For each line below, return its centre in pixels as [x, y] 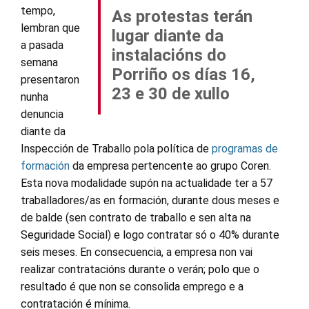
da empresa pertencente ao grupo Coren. [170, 166]
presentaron [50, 79]
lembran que [50, 28]
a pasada [42, 45]
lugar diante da [168, 36]
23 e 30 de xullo [171, 93]
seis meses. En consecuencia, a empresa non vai [137, 252]
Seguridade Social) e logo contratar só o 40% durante [150, 235]
